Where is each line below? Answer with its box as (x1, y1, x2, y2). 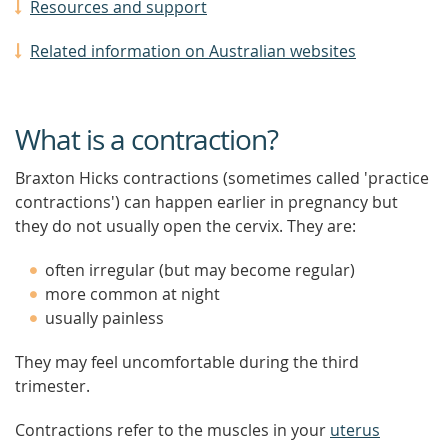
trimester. (15, 375, 90, 397)
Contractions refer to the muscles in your (15, 419, 330, 441)
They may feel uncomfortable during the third (15, 351, 359, 373)
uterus (330, 419, 380, 441)
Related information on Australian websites (30, 40, 356, 62)
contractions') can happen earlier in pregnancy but (15, 191, 398, 213)
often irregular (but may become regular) (45, 259, 355, 281)
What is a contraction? (15, 121, 278, 158)
